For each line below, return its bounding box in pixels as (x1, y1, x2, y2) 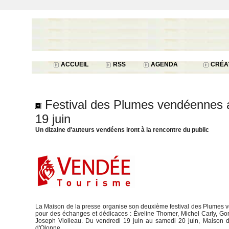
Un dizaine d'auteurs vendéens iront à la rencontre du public (35, 126, 209, 133)
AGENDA (149, 61, 178, 68)
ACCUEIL (59, 61, 88, 68)
